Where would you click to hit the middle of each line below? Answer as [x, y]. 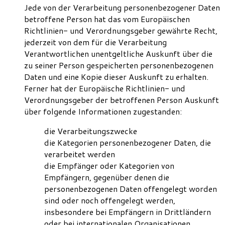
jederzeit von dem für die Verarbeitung [95, 42]
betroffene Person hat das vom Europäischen [107, 19]
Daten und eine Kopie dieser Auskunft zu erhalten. [116, 77]
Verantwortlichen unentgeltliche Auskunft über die [118, 54]
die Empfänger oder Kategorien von [109, 166]
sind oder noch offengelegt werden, [110, 200]
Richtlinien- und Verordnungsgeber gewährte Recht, [121, 31]
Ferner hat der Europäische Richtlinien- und [105, 88]
